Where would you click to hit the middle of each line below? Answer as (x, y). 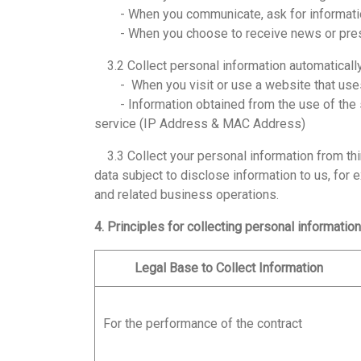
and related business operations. (187, 195)
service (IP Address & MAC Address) (200, 124)
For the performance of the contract (203, 324)
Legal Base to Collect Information (229, 268)
